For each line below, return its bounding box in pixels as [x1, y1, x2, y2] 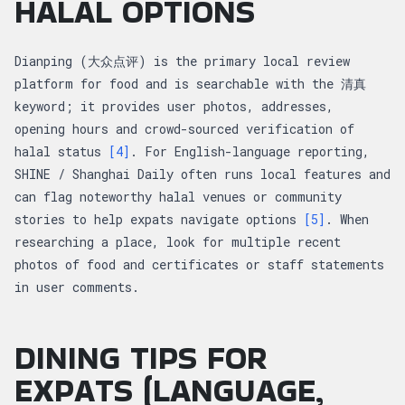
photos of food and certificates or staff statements [14, 255, 384, 273]
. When [325, 210, 369, 228]
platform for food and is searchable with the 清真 [14, 74, 366, 92]
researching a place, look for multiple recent [14, 232, 341, 250]
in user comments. [14, 278, 139, 296]
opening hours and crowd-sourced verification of [14, 119, 354, 137]
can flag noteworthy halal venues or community [14, 187, 342, 205]
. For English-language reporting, [130, 142, 370, 160]
